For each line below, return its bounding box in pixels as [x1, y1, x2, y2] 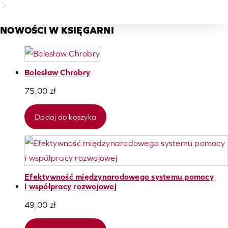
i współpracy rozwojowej [24, 182, 117, 191]
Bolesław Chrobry [24, 68, 90, 77]
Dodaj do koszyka [35, 112, 96, 122]
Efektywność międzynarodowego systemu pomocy [24, 172, 214, 182]
